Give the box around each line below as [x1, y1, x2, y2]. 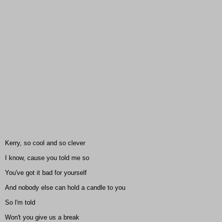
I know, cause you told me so [5, 154, 89, 162]
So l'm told [5, 199, 35, 207]
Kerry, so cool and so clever [5, 139, 85, 147]
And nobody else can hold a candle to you [5, 184, 125, 192]
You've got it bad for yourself [5, 169, 87, 177]
